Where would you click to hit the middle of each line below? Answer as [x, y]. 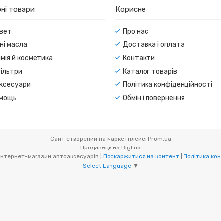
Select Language [107, 166]
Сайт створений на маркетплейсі [99, 139]
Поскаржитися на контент [141, 157]
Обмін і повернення [154, 98]
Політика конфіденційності [167, 85]
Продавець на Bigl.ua [110, 148]
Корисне [130, 10]
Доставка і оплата [154, 45]
